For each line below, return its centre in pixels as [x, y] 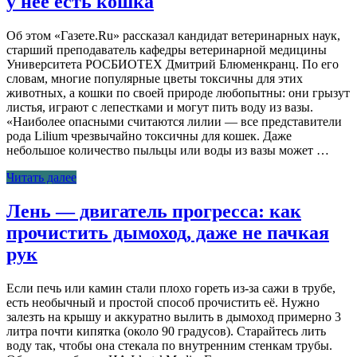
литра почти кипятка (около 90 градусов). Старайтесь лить [166, 331]
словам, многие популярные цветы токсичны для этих [155, 79]
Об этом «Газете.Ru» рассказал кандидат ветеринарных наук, [173, 36]
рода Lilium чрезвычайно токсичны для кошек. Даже [149, 136]
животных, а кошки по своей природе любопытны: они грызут [178, 93]
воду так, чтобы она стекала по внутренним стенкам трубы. [169, 346]
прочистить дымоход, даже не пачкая [168, 233]
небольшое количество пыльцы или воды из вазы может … [168, 151]
